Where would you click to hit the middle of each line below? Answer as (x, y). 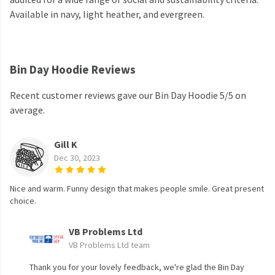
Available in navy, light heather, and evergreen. (107, 14)
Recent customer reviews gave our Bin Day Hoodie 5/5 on (128, 95)
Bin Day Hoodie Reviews (73, 70)
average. (27, 110)
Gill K (66, 145)
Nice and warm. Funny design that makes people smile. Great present (137, 189)
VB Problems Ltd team (109, 245)
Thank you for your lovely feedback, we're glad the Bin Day (137, 267)
